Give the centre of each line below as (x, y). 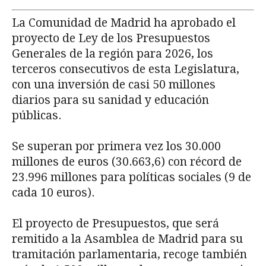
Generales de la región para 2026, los (113, 53)
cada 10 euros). (53, 192)
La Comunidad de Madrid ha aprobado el (124, 23)
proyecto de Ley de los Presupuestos (111, 38)
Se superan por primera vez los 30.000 (116, 146)
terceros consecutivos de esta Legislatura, (126, 69)
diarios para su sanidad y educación (110, 100)
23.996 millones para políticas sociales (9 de (132, 177)
